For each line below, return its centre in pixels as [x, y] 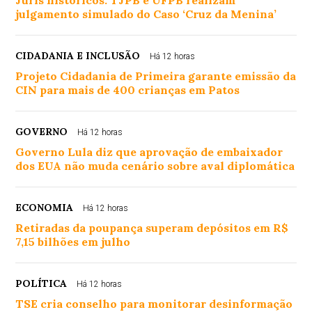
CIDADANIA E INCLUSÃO [78, 55]
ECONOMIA [45, 207]
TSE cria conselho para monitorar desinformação [154, 303]
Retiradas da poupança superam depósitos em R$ [152, 227]
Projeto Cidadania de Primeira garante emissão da [156, 76]
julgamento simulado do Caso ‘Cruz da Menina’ [146, 14]
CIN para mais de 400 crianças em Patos [128, 89]
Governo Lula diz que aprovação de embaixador [149, 151]
